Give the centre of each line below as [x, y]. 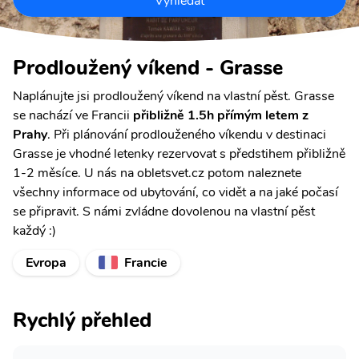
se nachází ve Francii [73, 115]
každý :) [34, 230]
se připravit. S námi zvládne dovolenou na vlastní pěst [164, 211]
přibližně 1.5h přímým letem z [221, 115]
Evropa [46, 262]
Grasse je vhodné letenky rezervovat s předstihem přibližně [179, 153]
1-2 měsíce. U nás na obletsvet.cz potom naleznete [157, 173]
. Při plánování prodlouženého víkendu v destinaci [187, 134]
